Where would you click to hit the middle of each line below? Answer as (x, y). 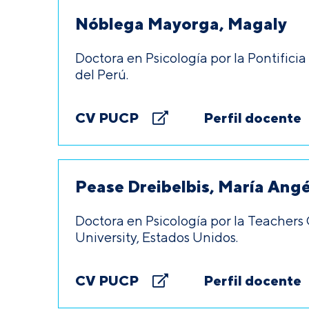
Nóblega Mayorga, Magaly (181, 23)
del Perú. (102, 74)
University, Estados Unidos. (157, 237)
